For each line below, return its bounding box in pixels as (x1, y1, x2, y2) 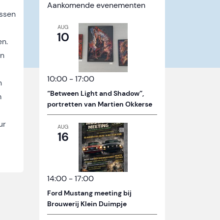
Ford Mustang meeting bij (47, 189, 132, 198)
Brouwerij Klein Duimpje (47, 199, 127, 209)
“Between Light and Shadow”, (47, 89, 144, 98)
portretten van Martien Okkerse (47, 100, 152, 109)
